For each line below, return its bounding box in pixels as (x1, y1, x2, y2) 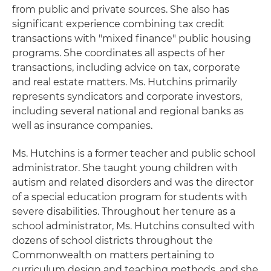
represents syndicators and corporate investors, (12, 91, 242, 102)
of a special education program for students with (12, 191, 247, 203)
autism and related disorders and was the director (12, 177, 253, 188)
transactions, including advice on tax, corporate (12, 62, 240, 73)
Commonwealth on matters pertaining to (12, 249, 214, 261)
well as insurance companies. (12, 120, 152, 131)
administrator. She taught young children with (12, 162, 238, 174)
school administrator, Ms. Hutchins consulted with (12, 220, 255, 232)
